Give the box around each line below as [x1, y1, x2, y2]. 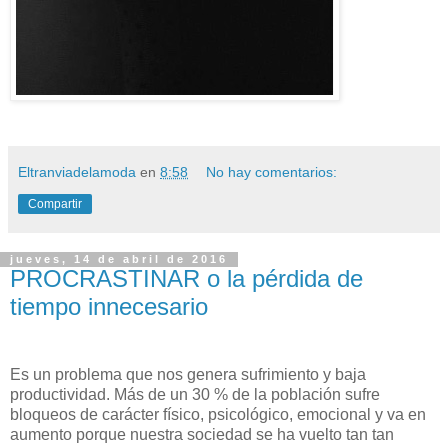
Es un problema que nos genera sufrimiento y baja [10, 366, 366, 384]
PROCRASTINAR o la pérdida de [10, 265, 363, 293]
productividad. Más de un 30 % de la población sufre [10, 386, 380, 404]
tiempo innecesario [10, 293, 208, 321]
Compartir [28, 197, 82, 212]
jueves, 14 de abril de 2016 [10, 253, 228, 266]
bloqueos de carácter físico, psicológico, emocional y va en [10, 406, 426, 424]
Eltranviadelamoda [18, 164, 136, 181]
